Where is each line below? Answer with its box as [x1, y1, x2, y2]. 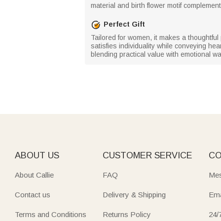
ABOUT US [15, 150, 59, 160]
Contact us [15, 190, 50, 199]
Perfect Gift [104, 20, 145, 28]
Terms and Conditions [15, 210, 86, 219]
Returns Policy [102, 210, 151, 219]
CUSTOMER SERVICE [102, 150, 192, 160]
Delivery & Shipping [102, 190, 166, 199]
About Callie [15, 170, 54, 179]
